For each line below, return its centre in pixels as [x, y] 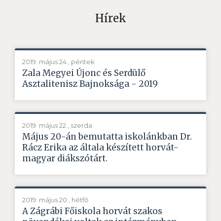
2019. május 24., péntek [58, 61]
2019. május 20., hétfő [55, 200]
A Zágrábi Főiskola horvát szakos [92, 211]
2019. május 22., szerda [57, 125]
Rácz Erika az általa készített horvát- [100, 147]
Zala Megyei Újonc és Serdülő [84, 73]
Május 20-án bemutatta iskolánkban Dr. [107, 136]
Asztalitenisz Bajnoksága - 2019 [90, 84]
